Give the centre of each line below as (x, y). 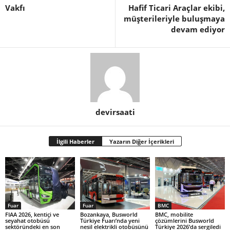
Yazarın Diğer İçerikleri (141, 141)
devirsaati (115, 112)
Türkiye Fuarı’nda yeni (110, 220)
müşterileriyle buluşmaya (174, 18)
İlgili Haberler (75, 141)
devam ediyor (198, 29)
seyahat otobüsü (27, 220)
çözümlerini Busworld (184, 220)
